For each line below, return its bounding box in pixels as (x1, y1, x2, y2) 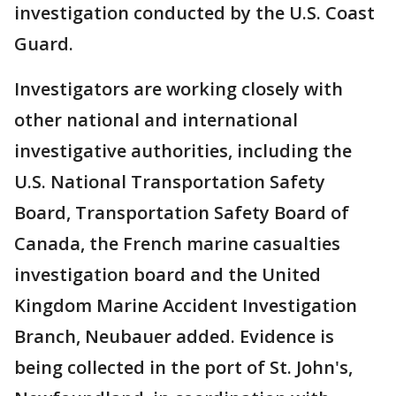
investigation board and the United (14, 263, 321, 286)
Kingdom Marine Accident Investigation (14, 293, 357, 317)
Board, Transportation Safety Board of (14, 201, 349, 225)
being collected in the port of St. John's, (14, 355, 353, 379)
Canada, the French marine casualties (14, 232, 340, 255)
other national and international (14, 108, 298, 132)
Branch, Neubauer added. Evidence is (14, 324, 334, 348)
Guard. (14, 32, 73, 56)
